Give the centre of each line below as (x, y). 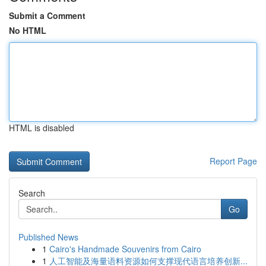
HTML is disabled (42, 128)
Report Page (233, 161)
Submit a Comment (47, 15)
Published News (48, 237)
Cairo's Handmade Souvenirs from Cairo (125, 249)
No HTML (28, 30)
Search (32, 193)
